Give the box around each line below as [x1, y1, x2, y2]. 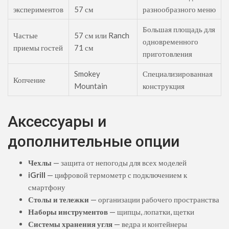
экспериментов [13, 5, 63, 14]
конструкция [143, 81, 185, 91]
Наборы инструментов [28, 207, 108, 217]
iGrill [28, 170, 45, 180]
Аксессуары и [8, 112, 106, 131]
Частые [13, 31, 38, 40]
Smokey [74, 69, 100, 79]
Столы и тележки [28, 195, 89, 204]
